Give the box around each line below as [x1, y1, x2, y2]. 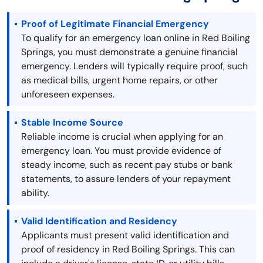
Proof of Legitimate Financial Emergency [21, 18, 209, 31]
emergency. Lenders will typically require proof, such [21, 60, 248, 73]
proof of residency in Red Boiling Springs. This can [21, 243, 235, 256]
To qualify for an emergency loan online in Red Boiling [21, 32, 250, 45]
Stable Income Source [21, 116, 123, 129]
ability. [21, 187, 49, 200]
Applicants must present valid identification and [21, 229, 229, 242]
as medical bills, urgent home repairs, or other [21, 74, 218, 87]
